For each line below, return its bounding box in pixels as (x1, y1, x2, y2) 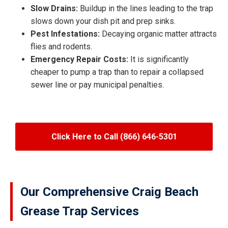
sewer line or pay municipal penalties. (31, 80, 164, 90)
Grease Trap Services (20, 204, 139, 219)
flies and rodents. (31, 42, 92, 52)
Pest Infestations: (31, 29, 100, 39)
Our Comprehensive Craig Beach (20, 185, 198, 199)
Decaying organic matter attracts (100, 29, 217, 39)
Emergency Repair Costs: (31, 54, 128, 65)
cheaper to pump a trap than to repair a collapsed (31, 67, 204, 77)
